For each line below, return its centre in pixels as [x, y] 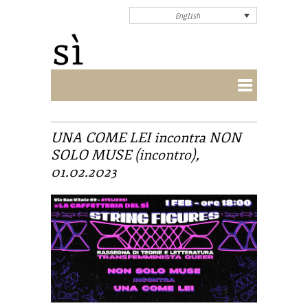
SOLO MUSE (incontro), [125, 155]
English [187, 16]
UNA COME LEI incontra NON [146, 138]
